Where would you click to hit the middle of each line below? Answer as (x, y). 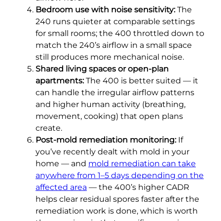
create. (49, 128)
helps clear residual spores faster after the (117, 199)
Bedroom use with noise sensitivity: (105, 9)
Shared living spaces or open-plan (102, 69)
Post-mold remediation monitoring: (106, 140)
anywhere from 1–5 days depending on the (120, 175)
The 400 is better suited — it (141, 80)
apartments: (60, 80)
